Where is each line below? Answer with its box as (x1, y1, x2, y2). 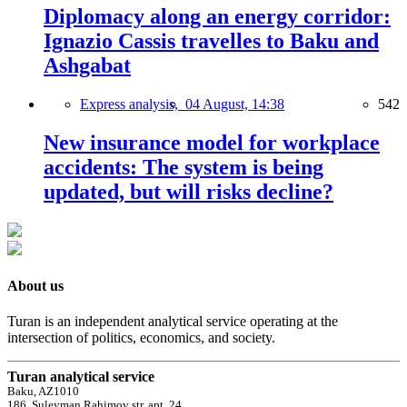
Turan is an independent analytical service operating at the (7, 313, 338, 330)
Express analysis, (80, 95, 185, 112)
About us (7, 277, 64, 293)
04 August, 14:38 (185, 95, 284, 112)
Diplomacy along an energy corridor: (44, 5, 391, 28)
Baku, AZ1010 (7, 385, 79, 399)
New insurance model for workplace (44, 130, 380, 154)
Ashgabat (44, 54, 131, 77)
